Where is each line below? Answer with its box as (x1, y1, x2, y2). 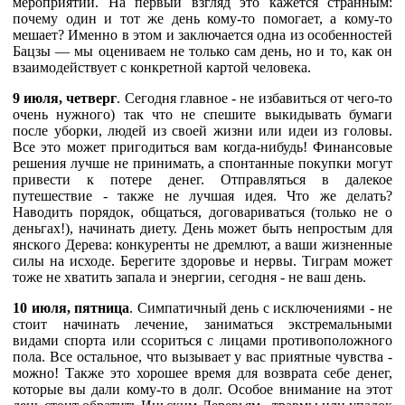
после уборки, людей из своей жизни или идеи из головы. (13, 122, 392, 138)
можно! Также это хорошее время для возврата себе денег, (13, 364, 392, 381)
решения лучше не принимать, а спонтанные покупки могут (13, 155, 392, 171)
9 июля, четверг (13, 89, 118, 106)
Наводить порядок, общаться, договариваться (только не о (13, 203, 392, 220)
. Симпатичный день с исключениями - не (129, 299, 392, 316)
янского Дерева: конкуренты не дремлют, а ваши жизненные (13, 236, 392, 252)
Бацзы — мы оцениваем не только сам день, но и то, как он (13, 42, 392, 59)
